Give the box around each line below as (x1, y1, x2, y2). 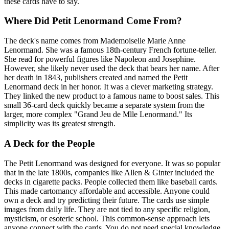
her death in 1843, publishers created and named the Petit (4, 73, 188, 82)
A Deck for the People (4, 138, 95, 149)
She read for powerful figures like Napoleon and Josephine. (4, 55, 196, 64)
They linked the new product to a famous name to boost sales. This (4, 91, 219, 101)
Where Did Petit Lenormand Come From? (4, 15, 182, 27)
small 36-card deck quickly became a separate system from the (4, 101, 204, 110)
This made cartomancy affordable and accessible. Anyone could (4, 186, 210, 195)
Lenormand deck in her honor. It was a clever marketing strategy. (4, 82, 213, 91)
